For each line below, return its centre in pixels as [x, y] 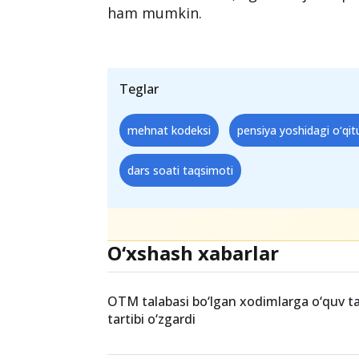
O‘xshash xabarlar [194, 253]
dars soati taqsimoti [181, 171]
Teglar [139, 89]
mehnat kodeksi [169, 131]
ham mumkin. [155, 13]
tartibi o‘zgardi [152, 319]
